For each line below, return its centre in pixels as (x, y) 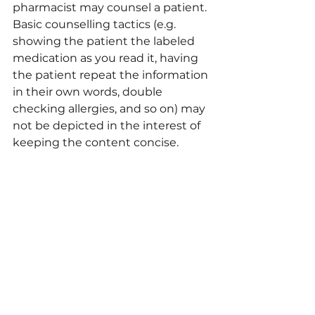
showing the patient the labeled (105, 41)
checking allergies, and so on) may (110, 109)
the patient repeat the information (112, 75)
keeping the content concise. (96, 142)
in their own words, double (89, 92)
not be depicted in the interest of (108, 126)
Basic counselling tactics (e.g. (96, 24)
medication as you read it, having (107, 58)
